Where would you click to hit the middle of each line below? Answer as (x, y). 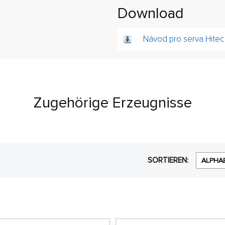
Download (151, 13)
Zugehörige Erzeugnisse (113, 103)
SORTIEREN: (169, 160)
